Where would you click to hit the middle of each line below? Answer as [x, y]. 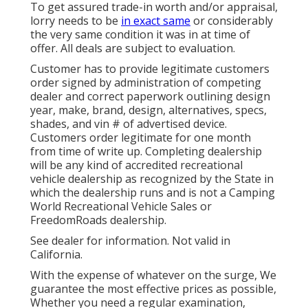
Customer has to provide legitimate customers [150, 69]
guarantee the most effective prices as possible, [153, 289]
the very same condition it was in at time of [140, 35]
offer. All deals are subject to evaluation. [133, 48]
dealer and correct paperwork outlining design [150, 97]
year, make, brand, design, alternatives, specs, [148, 110]
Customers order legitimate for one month [141, 138]
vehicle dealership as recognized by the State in [152, 179]
